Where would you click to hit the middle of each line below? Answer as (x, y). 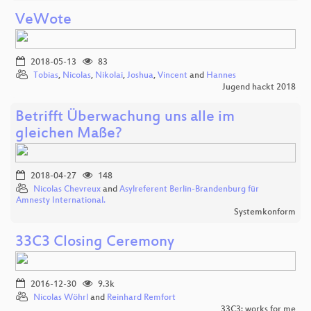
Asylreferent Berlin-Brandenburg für (189, 189)
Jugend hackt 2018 (259, 87)
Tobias (46, 75)
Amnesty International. (61, 200)
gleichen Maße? (69, 134)
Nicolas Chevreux (67, 189)
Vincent (173, 75)
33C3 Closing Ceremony (95, 242)
